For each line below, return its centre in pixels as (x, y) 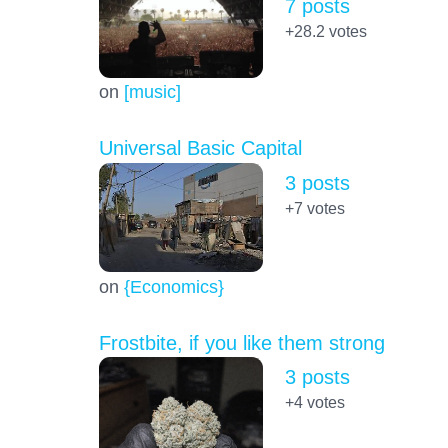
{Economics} (173, 286)
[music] (152, 92)
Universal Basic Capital (200, 148)
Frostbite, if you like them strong (241, 342)
